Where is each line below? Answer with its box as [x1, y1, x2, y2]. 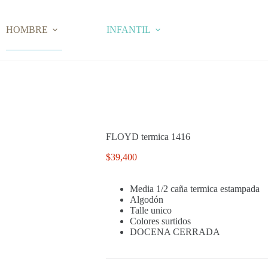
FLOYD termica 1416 [105, 132, 190, 142]
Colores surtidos [129, 216, 191, 227]
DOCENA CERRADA [129, 227, 220, 237]
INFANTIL [106, 25, 151, 35]
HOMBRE [6, 25, 48, 35]
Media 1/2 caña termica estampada [129, 184, 260, 194]
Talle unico [129, 205, 172, 216]
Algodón [129, 194, 163, 205]
